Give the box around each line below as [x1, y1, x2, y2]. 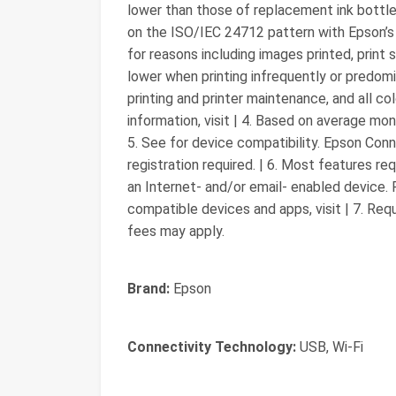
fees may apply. [127, 223, 225, 240]
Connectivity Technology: [127, 339, 296, 355]
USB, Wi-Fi [296, 339, 363, 355]
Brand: [127, 280, 170, 297]
